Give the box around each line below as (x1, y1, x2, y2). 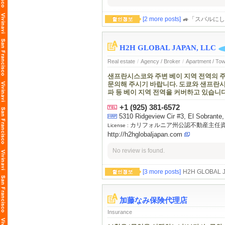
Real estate (107, 58, 135, 65)
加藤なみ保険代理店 (120, 196, 187, 204)
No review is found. (113, 147, 165, 154)
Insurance (107, 209, 132, 215)
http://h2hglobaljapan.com (107, 131, 182, 139)
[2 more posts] (143, 16, 181, 23)
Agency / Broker (141, 58, 180, 65)
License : (107, 123, 130, 129)
